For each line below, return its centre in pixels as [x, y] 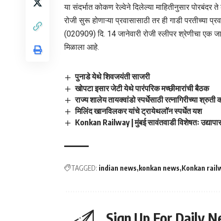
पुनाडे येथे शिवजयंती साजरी [113, 77]
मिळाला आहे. [82, 47]
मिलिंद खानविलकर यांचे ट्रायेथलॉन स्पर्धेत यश [139, 111]
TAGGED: [84, 168]
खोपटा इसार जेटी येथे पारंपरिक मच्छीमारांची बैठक [142, 88]
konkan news [159, 168]
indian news [118, 168]
